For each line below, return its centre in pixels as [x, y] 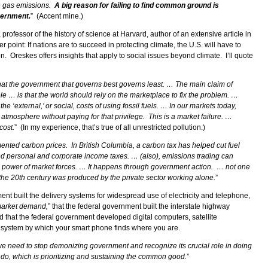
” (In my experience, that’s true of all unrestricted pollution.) [110, 127]
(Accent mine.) [59, 16]
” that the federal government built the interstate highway [139, 206]
